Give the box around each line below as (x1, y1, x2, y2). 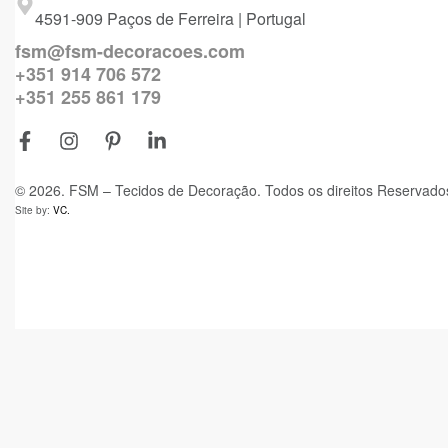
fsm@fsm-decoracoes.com (15, 37, 245, 64)
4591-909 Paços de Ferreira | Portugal (35, 6, 306, 30)
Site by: (15, 202, 53, 217)
